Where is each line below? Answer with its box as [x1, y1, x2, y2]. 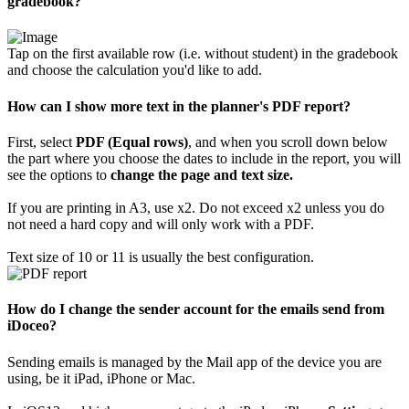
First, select [7, 134, 76, 150]
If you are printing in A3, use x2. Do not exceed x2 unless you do [7, 200, 384, 215]
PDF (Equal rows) [76, 134, 188, 150]
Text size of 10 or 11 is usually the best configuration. [7, 249, 314, 265]
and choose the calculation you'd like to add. [7, 62, 262, 79]
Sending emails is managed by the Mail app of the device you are [7, 353, 382, 370]
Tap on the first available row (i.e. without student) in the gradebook [7, 46, 398, 62]
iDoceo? [7, 318, 57, 334]
